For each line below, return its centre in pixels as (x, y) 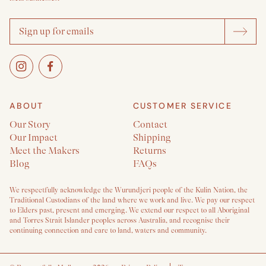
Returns (150, 151)
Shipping (152, 138)
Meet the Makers (45, 151)
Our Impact (34, 138)
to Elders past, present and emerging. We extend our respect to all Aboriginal (129, 210)
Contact (150, 125)
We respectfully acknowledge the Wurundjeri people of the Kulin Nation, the (129, 190)
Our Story (30, 125)
